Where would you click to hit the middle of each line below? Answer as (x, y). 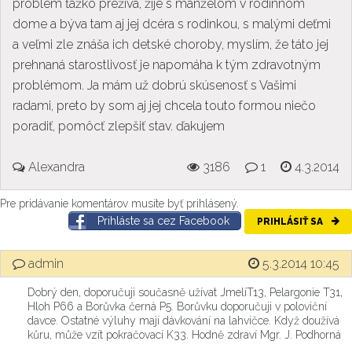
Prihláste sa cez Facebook (163, 221)
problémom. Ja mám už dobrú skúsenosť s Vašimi (154, 86)
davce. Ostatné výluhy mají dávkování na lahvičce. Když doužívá (183, 321)
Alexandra (55, 167)
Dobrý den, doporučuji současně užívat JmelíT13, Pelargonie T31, (185, 293)
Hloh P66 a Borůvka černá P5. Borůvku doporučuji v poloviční (177, 307)
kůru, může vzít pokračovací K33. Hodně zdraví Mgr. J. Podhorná (184, 335)
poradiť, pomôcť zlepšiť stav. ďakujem (119, 126)
